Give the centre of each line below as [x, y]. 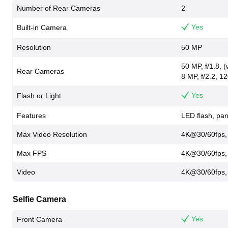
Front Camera [39, 219]
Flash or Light [39, 96]
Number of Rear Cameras [59, 8]
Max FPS [32, 153]
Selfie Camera [39, 199]
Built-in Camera [42, 27]
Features [31, 116]
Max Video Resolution [52, 134]
